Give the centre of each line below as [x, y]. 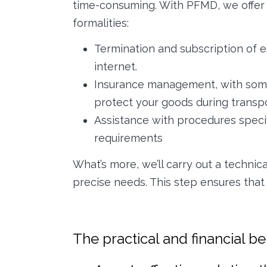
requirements [128, 138]
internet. [116, 67]
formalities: [101, 23]
